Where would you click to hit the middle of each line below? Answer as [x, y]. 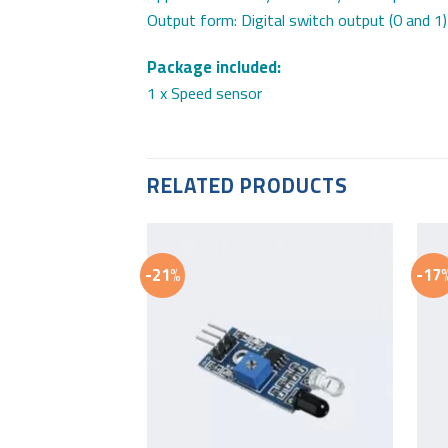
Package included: [214, 67]
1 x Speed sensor [204, 93]
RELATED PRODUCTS [248, 185]
